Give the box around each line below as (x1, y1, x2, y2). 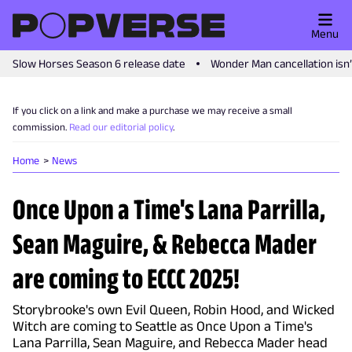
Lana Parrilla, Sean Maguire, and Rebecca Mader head (13, 335, 328, 350)
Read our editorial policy (69, 121, 173, 133)
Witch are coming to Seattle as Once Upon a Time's (13, 318, 313, 334)
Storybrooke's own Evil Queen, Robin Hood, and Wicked (13, 302, 335, 317)
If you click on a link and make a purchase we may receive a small (13, 104, 292, 116)
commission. (13, 121, 67, 133)
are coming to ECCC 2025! (13, 262, 240, 295)
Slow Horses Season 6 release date (13, 57, 185, 70)
